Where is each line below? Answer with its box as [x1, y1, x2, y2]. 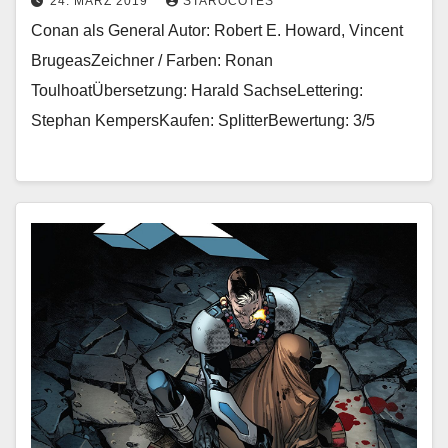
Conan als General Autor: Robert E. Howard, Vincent [31, 21, 403, 39]
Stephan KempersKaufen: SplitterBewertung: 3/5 [31, 111, 375, 129]
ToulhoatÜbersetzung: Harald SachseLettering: [31, 81, 363, 99]
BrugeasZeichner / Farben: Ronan [31, 51, 273, 69]
